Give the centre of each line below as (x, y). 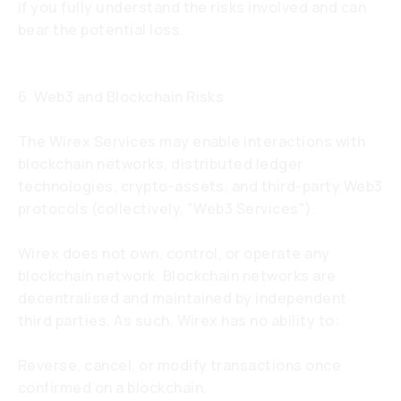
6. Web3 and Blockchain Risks (121, 97)
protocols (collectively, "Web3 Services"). (167, 209)
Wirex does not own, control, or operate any (174, 253)
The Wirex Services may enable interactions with (192, 141)
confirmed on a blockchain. (113, 388)
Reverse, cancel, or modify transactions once (180, 365)
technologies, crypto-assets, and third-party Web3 (200, 186)
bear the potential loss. (101, 30)
